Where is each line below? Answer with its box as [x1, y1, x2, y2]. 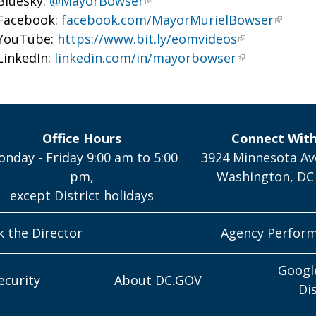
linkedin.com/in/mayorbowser [54, 49, 237, 66]
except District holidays [10, 187, 154, 204]
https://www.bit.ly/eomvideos [57, 30, 238, 47]
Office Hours [42, 130, 122, 147]
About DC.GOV [114, 271, 202, 288]
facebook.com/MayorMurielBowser [61, 11, 274, 28]
